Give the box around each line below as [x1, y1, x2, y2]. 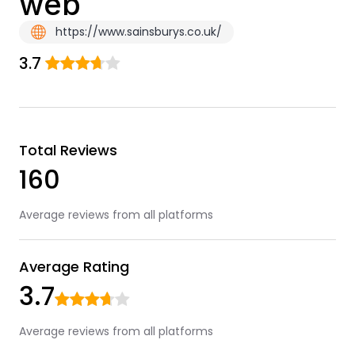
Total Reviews [18, 140, 117, 160]
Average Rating [18, 257, 129, 277]
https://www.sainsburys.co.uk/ [52, 24, 222, 40]
